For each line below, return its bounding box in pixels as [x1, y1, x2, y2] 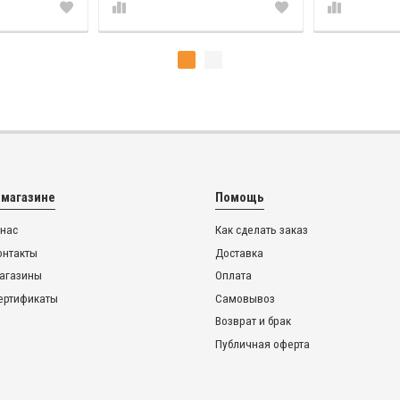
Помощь [214, 189, 264, 206]
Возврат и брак [214, 314, 291, 329]
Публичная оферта [214, 337, 310, 351]
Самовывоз [214, 291, 275, 305]
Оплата [214, 269, 252, 283]
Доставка [214, 246, 263, 260]
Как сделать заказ [214, 223, 308, 237]
